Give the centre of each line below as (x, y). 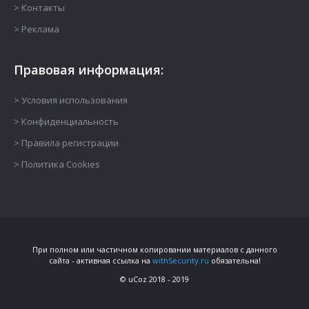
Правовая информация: (89, 70)
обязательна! (235, 260)
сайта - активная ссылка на (100, 260)
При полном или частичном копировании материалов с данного (154, 249)
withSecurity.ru (180, 260)
